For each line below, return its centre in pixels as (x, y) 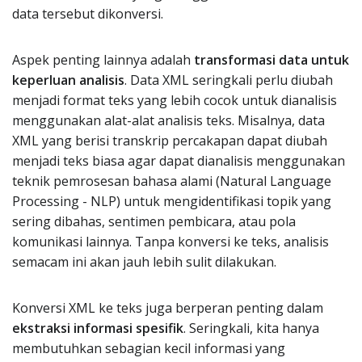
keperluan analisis (68, 80)
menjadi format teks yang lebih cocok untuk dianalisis (175, 100)
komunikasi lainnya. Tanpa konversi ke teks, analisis (170, 242)
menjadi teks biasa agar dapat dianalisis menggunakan (179, 161)
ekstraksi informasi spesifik (98, 328)
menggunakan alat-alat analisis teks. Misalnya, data (168, 120)
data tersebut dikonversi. (88, 14)
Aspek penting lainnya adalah (103, 60)
